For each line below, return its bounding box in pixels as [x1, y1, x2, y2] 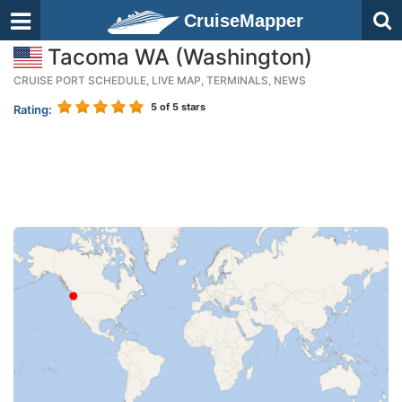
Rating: [13, 102, 52, 117]
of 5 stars [157, 100, 205, 113]
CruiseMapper [184, 11, 303, 31]
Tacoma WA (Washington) [42, 44, 312, 70]
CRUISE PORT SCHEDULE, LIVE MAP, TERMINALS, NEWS [13, 74, 306, 87]
